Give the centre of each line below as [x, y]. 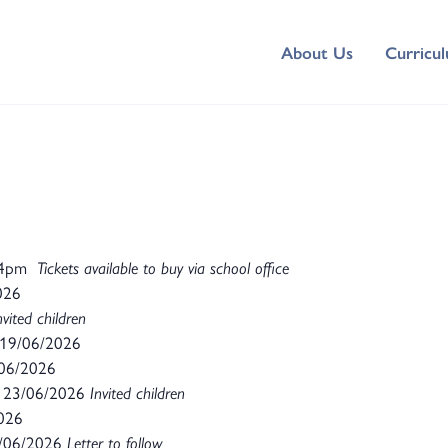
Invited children [137, 392]
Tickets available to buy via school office [163, 267]
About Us [317, 51]
